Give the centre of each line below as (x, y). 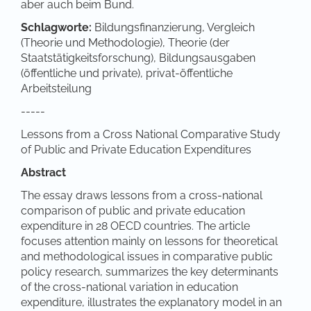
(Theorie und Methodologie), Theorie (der (125, 42)
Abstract (43, 172)
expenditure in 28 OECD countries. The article (135, 226)
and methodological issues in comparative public (147, 256)
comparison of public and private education (133, 210)
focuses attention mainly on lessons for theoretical (149, 241)
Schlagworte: (56, 27)
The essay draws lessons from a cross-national (142, 195)
